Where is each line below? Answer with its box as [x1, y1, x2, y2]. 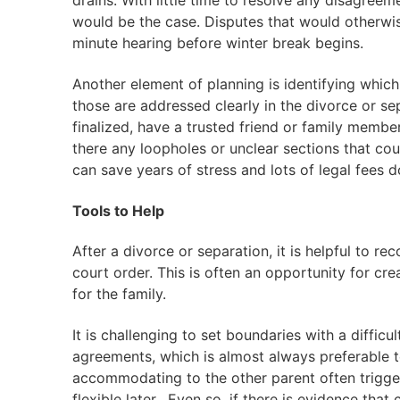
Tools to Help [71, 201, 164, 220]
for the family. [71, 285, 166, 304]
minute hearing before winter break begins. [71, 34, 363, 53]
